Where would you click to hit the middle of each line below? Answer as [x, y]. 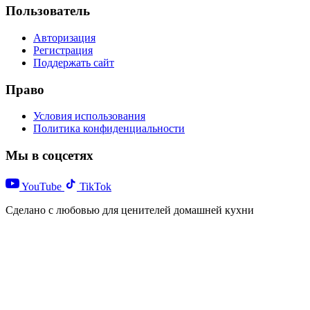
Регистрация [63, 50]
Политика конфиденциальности [109, 129]
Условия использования [89, 116]
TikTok [94, 186]
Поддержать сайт [74, 62]
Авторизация [64, 37]
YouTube [42, 186]
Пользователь [48, 11]
